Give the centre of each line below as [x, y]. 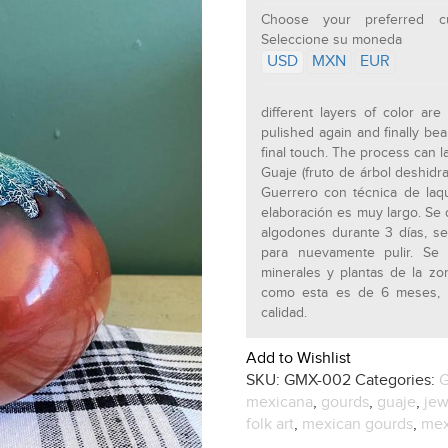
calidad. [284, 313]
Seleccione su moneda [332, 40]
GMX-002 [318, 381]
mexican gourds [358, 425]
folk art [270, 425]
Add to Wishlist [299, 359]
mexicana [280, 403]
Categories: [397, 381]
